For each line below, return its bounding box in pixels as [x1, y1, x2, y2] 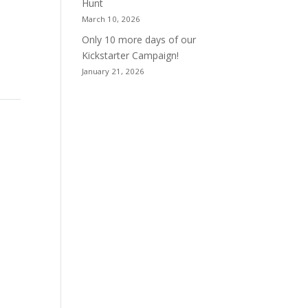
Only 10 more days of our [82, 33, 197, 46]
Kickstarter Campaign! [82, 49, 179, 62]
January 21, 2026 [82, 66, 145, 76]
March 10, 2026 [82, 14, 141, 24]
